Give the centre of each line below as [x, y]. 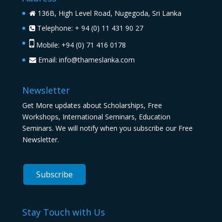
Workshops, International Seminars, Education [96, 117]
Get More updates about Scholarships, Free [92, 106]
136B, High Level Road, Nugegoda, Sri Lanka [108, 13]
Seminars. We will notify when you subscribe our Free [107, 128]
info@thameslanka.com [97, 60]
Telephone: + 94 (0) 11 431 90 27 [89, 28]
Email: [47, 60]
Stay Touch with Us [63, 212]
